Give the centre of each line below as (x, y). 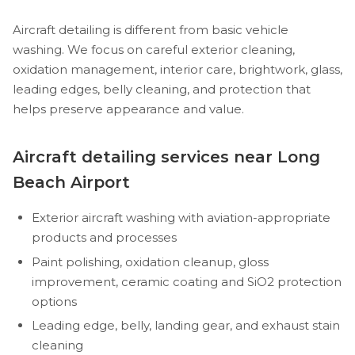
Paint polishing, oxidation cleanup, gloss (150, 261)
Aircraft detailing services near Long (166, 157)
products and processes (104, 237)
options (54, 301)
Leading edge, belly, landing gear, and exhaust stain (186, 326)
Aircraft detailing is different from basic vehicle (151, 29)
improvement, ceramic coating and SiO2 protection (187, 281)
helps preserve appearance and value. (128, 109)
